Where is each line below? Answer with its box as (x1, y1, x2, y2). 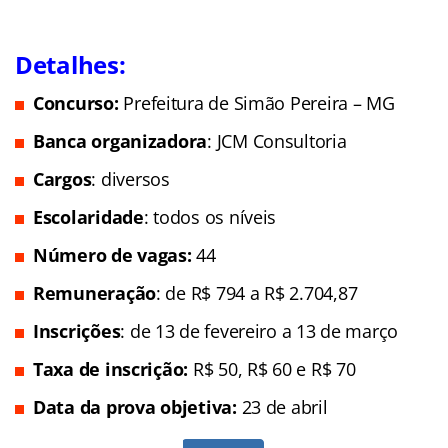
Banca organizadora (33, 128, 208, 153)
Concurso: (33, 90, 124, 115)
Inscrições (33, 318, 121, 343)
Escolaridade (33, 204, 144, 229)
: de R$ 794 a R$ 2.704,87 (156, 280, 358, 305)
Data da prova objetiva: (33, 394, 242, 419)
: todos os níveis (143, 204, 277, 229)
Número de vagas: (33, 242, 197, 267)
